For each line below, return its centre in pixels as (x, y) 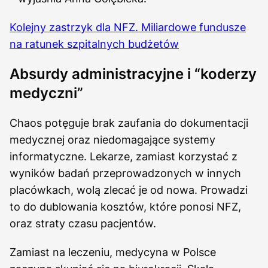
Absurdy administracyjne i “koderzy (133, 74)
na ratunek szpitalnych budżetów (94, 44)
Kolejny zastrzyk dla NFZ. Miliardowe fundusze (128, 27)
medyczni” (46, 93)
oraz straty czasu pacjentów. (83, 223)
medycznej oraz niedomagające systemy (112, 139)
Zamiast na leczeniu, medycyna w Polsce (113, 252)
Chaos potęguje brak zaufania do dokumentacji (129, 123)
